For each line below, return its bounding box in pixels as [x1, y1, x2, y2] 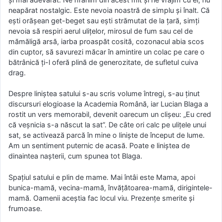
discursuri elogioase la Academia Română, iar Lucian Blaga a [8, 100, 208, 109]
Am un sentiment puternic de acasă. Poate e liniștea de [8, 141, 190, 150]
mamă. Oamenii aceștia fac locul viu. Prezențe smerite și [8, 193, 194, 202]
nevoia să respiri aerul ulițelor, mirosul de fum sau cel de [8, 26, 193, 35]
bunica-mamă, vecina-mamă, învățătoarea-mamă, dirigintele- [8, 183, 213, 192]
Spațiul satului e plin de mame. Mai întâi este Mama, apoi [8, 172, 195, 181]
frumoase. [8, 204, 42, 213]
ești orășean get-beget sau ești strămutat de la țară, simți [8, 16, 199, 25]
